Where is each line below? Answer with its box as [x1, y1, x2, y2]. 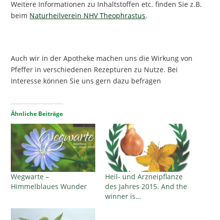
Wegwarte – [11, 172, 50, 182]
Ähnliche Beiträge [11, 110, 63, 118]
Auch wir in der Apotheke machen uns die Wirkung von [11, 54, 193, 63]
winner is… [105, 192, 141, 201]
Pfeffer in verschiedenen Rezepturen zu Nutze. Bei [11, 65, 178, 75]
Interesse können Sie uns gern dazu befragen [11, 76, 162, 86]
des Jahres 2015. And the [105, 182, 187, 192]
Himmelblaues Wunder [11, 182, 87, 192]
